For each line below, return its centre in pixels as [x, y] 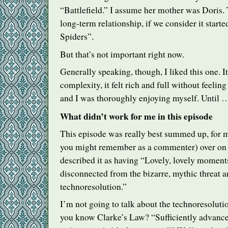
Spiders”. [77, 37]
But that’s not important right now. [122, 54]
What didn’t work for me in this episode [136, 116]
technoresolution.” [93, 186]
